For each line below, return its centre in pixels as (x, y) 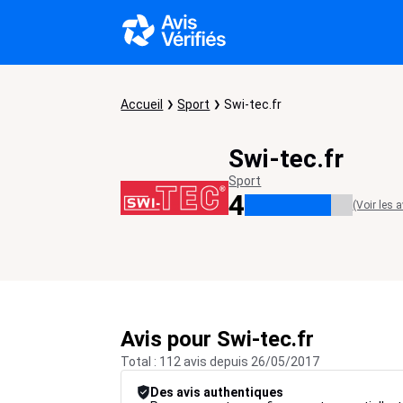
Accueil (142, 104)
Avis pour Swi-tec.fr (218, 339)
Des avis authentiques (217, 392)
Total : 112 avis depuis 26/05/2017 (220, 362)
